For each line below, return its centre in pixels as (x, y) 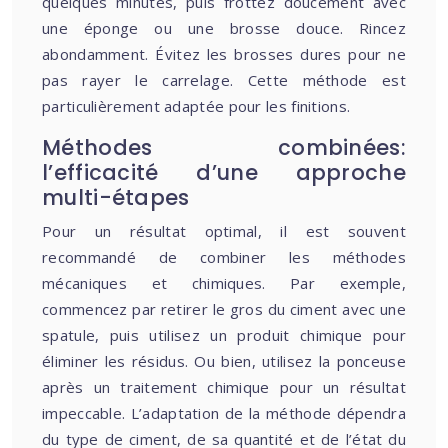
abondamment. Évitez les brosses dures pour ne (224, 54)
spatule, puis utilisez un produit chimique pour (224, 335)
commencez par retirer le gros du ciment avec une (224, 309)
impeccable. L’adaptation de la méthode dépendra (224, 413)
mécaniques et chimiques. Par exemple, (224, 283)
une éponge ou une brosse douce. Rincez (224, 28)
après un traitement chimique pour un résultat (224, 387)
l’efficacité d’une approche (224, 172)
